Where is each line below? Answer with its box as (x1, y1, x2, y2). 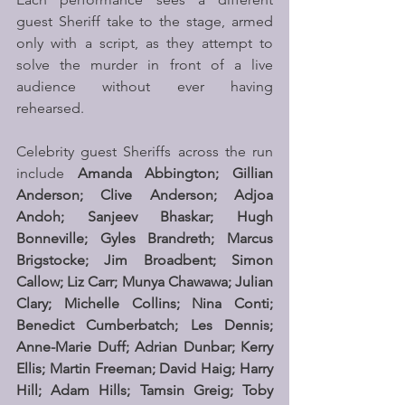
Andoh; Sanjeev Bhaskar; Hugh (16, 208, 273, 225)
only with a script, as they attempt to (16, 34, 273, 52)
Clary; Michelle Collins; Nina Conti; (16, 295, 273, 312)
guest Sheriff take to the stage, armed (16, 13, 273, 30)
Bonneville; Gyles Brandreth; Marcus (16, 230, 273, 247)
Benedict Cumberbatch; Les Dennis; (16, 316, 273, 334)
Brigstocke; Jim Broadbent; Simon (16, 251, 273, 268)
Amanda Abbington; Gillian (77, 165, 274, 182)
